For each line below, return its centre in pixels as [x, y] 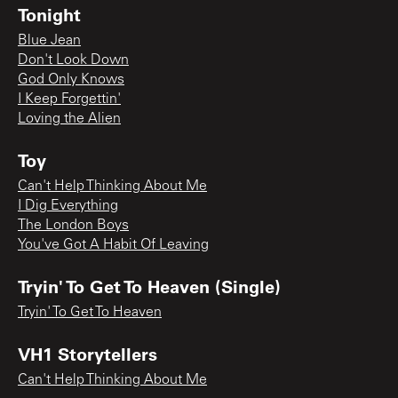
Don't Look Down [73, 60]
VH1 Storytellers [88, 353]
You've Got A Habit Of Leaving [113, 245]
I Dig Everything [68, 206]
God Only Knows [71, 80]
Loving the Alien [69, 119]
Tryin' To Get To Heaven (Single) [149, 286]
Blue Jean [49, 40]
